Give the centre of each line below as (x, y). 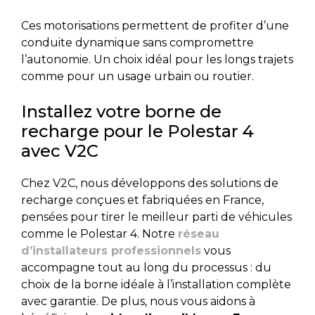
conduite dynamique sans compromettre (137, 42)
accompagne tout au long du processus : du (146, 267)
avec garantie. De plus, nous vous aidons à (138, 301)
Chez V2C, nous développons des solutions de (150, 183)
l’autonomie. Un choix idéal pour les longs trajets (157, 59)
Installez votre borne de (121, 111)
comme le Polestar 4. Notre (99, 233)
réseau (199, 233)
